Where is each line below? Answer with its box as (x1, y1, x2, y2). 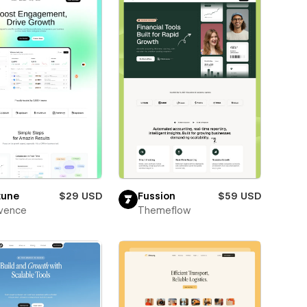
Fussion (137, 191, 175, 202)
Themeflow (137, 205, 191, 217)
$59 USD (217, 191, 261, 202)
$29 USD (58, 191, 102, 202)
